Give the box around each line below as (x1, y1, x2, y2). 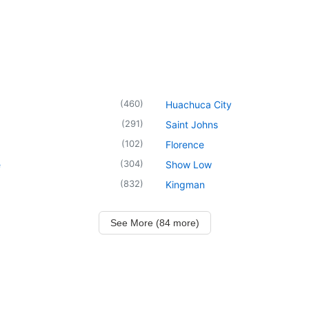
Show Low (166, 158, 212, 170)
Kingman (166, 178, 205, 190)
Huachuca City (166, 98, 232, 110)
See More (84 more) (110, 217, 199, 228)
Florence (166, 138, 204, 150)
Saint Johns (166, 118, 218, 130)
